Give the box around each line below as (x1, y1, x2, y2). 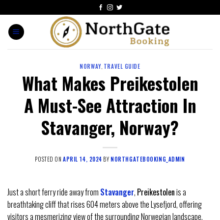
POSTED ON (35, 155, 63, 164)
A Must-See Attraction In (24, 92, 196, 118)
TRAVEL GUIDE (103, 62, 140, 70)
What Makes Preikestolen (22, 70, 198, 96)
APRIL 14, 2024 (63, 155, 102, 164)
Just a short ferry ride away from (7, 186, 100, 198)
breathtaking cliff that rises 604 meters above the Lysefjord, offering (7, 198, 202, 211)
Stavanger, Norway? (41, 114, 179, 140)
